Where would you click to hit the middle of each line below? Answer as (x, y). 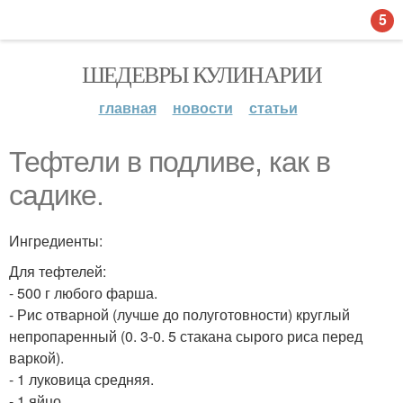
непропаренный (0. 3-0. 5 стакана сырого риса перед (186, 336)
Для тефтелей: (58, 271)
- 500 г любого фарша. (83, 293)
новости (202, 107)
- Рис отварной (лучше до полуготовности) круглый (179, 314)
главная (127, 107)
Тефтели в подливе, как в (170, 162)
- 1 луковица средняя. (81, 379)
